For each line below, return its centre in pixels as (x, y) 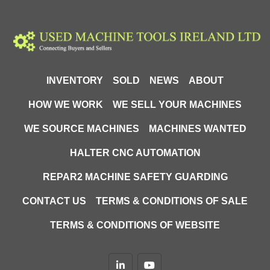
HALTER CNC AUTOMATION (135, 153)
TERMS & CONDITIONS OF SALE (172, 201)
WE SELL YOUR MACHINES (177, 105)
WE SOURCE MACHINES (81, 129)
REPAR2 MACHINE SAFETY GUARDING (135, 177)
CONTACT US (54, 201)
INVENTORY (75, 80)
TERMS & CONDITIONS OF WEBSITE (135, 225)
